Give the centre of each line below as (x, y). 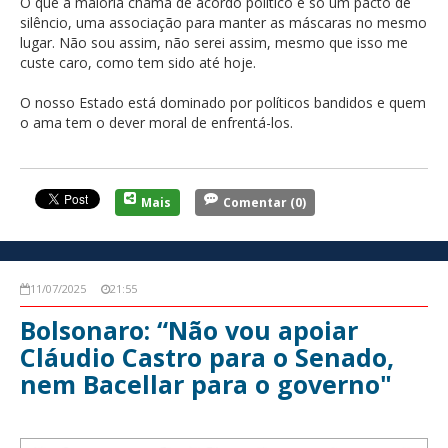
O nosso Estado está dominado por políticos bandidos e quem (223, 102)
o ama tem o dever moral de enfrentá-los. (156, 122)
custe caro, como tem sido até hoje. (138, 62)
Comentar (255, 202)
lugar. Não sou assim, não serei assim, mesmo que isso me (214, 42)
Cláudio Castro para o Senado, (207, 356)
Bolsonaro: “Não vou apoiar (189, 329)
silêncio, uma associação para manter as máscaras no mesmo (223, 22)
